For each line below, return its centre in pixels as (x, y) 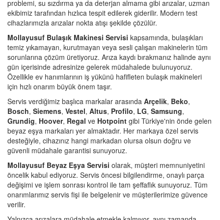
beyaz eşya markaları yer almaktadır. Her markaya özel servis (103, 130)
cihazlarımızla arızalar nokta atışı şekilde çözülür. (82, 22)
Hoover (51, 121)
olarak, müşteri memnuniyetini (157, 165)
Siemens (47, 111)
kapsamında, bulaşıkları (165, 37)
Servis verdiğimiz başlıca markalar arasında (76, 101)
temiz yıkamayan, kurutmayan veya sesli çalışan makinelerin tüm (108, 47)
